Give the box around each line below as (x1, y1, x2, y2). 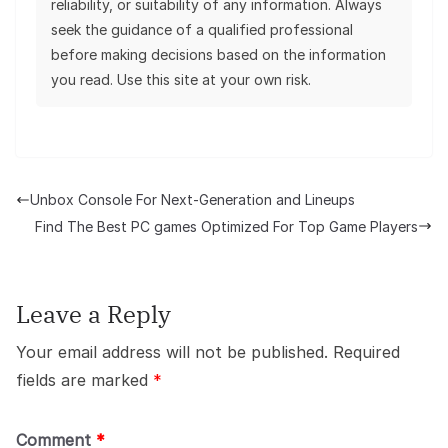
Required (333, 341, 400, 362)
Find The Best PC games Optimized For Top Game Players (35, 217, 418, 235)
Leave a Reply (16, 297, 171, 330)
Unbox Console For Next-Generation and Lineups (30, 191, 355, 209)
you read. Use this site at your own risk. (51, 71, 311, 89)
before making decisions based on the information (51, 46, 386, 64)
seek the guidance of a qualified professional (51, 21, 353, 39)
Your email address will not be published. (16, 341, 328, 362)
